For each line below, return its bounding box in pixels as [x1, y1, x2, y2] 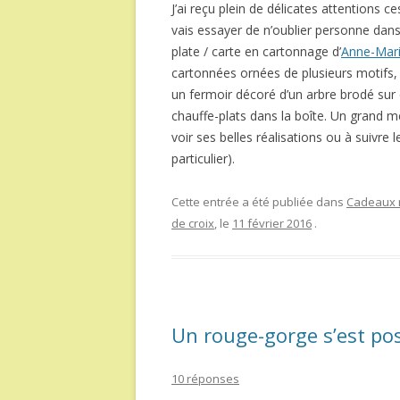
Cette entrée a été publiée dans [171, 194, 346, 211]
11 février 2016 [232, 215, 312, 232]
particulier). [171, 150, 235, 168]
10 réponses [171, 371, 239, 387]
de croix [171, 215, 214, 232]
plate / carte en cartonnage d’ [171, 43, 341, 61]
